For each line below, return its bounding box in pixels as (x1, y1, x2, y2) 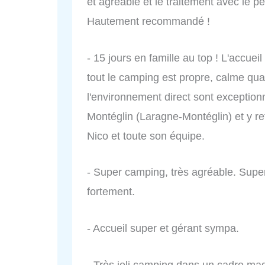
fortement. (87, 186, 135, 198)
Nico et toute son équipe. (87, 130, 205, 142)
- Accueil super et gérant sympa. (87, 222, 239, 235)
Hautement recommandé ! (87, 15, 210, 27)
